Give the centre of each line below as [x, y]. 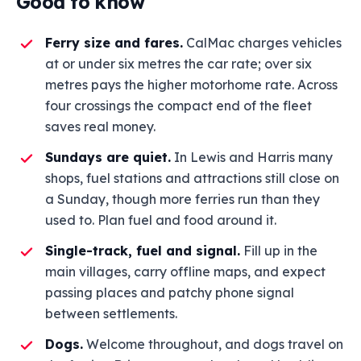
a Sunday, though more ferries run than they [183, 199]
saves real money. [100, 127]
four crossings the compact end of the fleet [178, 106]
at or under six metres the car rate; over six [178, 64]
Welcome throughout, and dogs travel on [213, 344]
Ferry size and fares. [114, 43]
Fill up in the [279, 251]
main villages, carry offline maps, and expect [185, 272]
